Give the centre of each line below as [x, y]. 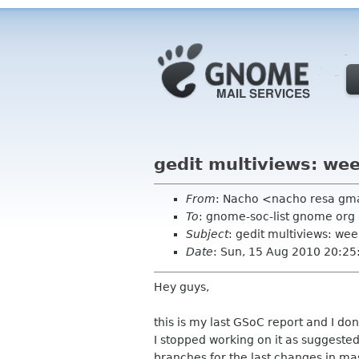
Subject [207, 234]
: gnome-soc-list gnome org [277, 216]
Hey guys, [182, 287]
